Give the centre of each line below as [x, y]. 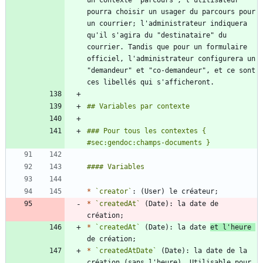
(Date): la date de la [202, 251]
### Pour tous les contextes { [146, 131]
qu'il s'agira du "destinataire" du [157, 36]
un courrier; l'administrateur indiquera [167, 24]
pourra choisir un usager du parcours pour [171, 12]
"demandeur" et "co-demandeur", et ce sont [171, 71]
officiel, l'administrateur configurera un [171, 59]
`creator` [114, 192]
